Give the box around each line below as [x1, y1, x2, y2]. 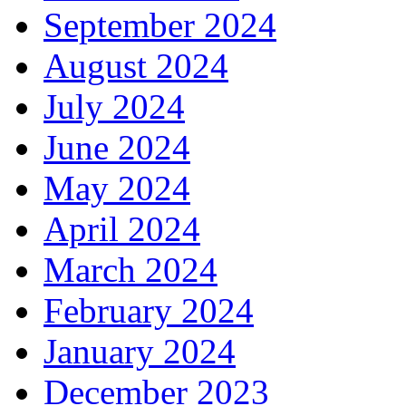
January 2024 [43, 332, 236, 372]
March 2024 [43, 250, 217, 290]
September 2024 [43, 5, 276, 45]
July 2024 [43, 87, 185, 127]
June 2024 [43, 128, 190, 168]
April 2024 [43, 209, 200, 249]
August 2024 [43, 46, 228, 86]
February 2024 [43, 291, 254, 331]
